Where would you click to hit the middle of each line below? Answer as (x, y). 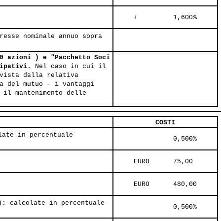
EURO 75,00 (163, 162)
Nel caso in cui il (71, 67)
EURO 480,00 (165, 184)
